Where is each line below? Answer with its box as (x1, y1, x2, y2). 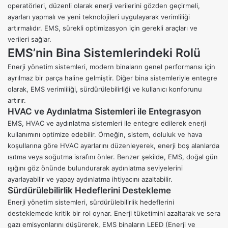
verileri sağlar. (8, 35, 51, 44)
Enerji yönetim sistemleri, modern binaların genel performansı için (8, 63, 215, 71)
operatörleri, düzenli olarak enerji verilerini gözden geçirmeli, (8, 2, 200, 10)
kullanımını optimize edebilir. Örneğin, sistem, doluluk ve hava (8, 130, 202, 139)
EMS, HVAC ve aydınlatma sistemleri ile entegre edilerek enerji (8, 119, 206, 128)
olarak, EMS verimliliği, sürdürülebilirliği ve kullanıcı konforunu (8, 85, 202, 94)
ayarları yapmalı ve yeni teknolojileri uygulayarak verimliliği (8, 13, 190, 21)
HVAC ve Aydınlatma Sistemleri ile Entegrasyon (8, 106, 201, 117)
